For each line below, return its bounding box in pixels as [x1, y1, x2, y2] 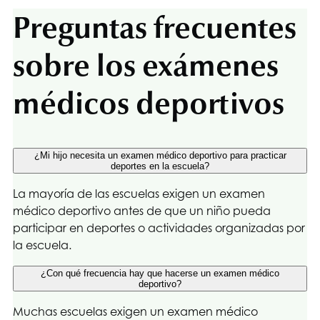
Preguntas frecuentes [13, 8, 296, 46]
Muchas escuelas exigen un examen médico [13, 304, 258, 319]
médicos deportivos [13, 84, 284, 122]
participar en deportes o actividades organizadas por [13, 220, 305, 235]
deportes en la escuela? [111, 160, 209, 171]
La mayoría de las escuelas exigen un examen [13, 186, 265, 201]
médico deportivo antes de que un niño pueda [13, 203, 271, 218]
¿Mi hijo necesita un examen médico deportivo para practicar [34, 149, 286, 161]
